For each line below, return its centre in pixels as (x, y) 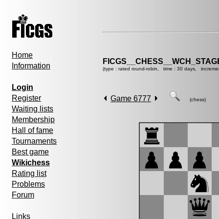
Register (26, 98)
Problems (28, 184)
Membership (33, 120)
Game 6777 (131, 99)
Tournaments (34, 141)
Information (31, 66)
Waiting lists (33, 109)
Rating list (29, 173)
